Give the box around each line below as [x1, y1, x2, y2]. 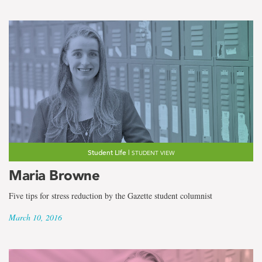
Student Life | [87, 147, 132, 157]
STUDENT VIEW [131, 150, 175, 157]
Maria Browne [9, 167, 99, 184]
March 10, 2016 [9, 212, 62, 223]
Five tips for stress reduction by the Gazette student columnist [9, 190, 212, 201]
